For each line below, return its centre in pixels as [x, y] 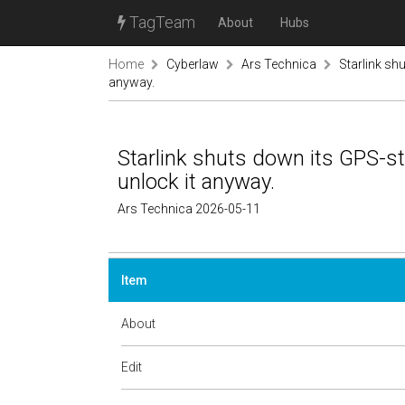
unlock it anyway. [196, 182]
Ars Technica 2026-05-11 [189, 209]
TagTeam [160, 22]
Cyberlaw [193, 64]
